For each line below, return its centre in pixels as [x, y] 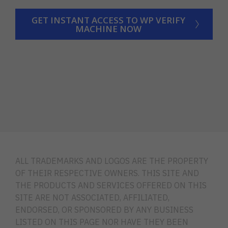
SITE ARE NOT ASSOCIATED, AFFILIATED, [92, 198]
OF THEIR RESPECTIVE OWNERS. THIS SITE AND [107, 173]
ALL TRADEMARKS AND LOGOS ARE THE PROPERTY [112, 161]
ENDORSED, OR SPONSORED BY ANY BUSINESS [104, 210]
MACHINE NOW [108, 28]
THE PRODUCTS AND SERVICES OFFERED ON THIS [111, 186]
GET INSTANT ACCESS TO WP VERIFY [108, 20]
